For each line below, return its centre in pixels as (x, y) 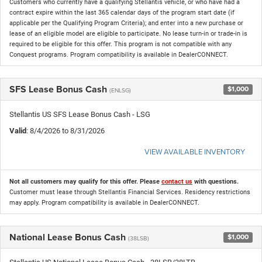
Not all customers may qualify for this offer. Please (85, 181)
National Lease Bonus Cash (69, 237)
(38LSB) (139, 238)
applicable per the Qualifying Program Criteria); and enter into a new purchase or (126, 23)
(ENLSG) (120, 90)
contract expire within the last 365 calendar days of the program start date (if (122, 12)
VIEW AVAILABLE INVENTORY (195, 151)
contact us (177, 181)
